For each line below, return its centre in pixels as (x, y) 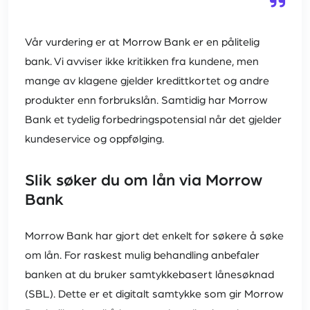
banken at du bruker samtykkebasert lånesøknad (149, 275)
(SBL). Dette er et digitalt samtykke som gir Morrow (154, 294)
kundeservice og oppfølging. (94, 139)
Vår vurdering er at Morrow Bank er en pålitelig (142, 43)
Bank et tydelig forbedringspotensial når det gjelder (153, 120)
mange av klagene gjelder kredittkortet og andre (147, 81)
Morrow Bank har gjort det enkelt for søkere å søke (154, 236)
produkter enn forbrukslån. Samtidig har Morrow (146, 101)
